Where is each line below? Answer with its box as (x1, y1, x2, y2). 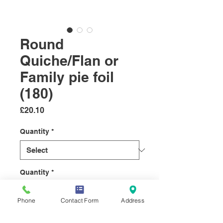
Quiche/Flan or (20, 52, 118, 69)
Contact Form (60, 196, 99, 204)
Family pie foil (20, 69, 114, 86)
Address (121, 196, 144, 204)
